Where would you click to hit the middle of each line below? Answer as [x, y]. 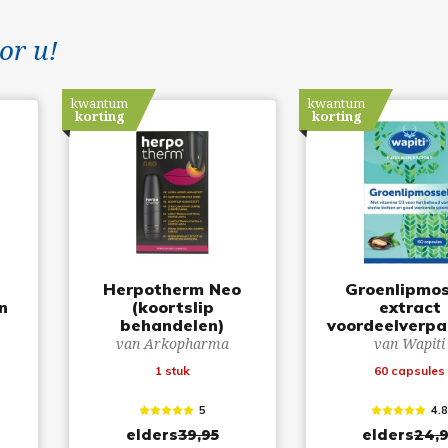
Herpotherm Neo [172, 288]
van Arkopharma [172, 343]
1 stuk [172, 370]
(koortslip [172, 306]
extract [409, 306]
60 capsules [410, 370]
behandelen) [172, 324]
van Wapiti [410, 343]
